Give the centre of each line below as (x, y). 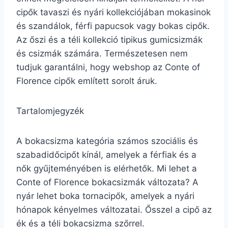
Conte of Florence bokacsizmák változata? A (107, 182)
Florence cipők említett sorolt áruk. (87, 81)
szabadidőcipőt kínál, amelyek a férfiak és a (106, 155)
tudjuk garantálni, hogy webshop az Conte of (108, 67)
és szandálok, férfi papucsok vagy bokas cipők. (113, 26)
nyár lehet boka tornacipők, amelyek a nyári (105, 196)
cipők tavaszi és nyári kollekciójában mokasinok (113, 12)
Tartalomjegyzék (50, 111)
